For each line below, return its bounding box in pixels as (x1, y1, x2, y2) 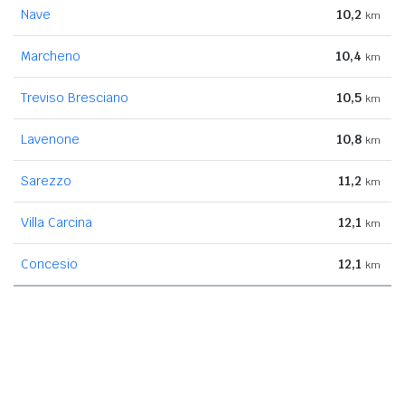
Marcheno (21, 47, 80, 64)
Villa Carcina (21, 213, 92, 231)
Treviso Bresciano (21, 89, 128, 106)
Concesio (21, 255, 78, 272)
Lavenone (21, 130, 80, 147)
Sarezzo (21, 172, 71, 189)
